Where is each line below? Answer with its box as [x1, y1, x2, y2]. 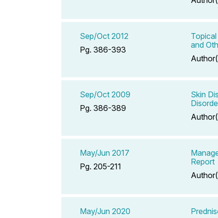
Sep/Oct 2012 [80, 31, 128, 41]
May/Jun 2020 [80, 206, 130, 216]
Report [191, 156, 215, 166]
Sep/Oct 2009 [80, 89, 130, 99]
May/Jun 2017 [80, 147, 129, 158]
